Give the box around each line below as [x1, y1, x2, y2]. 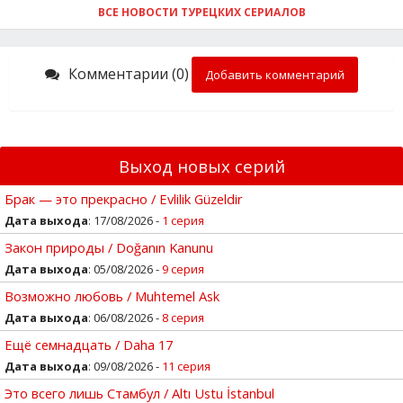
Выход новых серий [118, 154, 285, 177]
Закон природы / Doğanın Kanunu [4, 237, 213, 256]
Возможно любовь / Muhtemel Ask [4, 286, 219, 305]
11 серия [162, 357, 210, 374]
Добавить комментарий [205, 66, 345, 83]
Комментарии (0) [68, 63, 189, 84]
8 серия [162, 309, 204, 326]
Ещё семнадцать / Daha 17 [4, 335, 173, 354]
